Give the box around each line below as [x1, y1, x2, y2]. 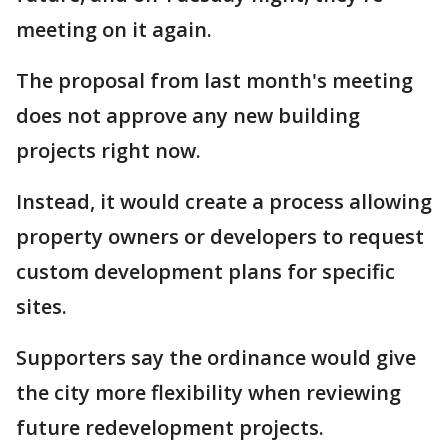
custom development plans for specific [16, 258, 395, 285]
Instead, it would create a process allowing [16, 188, 432, 215]
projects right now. [16, 137, 201, 164]
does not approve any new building [16, 102, 360, 129]
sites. [16, 293, 67, 320]
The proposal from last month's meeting [16, 67, 413, 94]
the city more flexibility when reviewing [16, 379, 401, 406]
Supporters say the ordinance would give [16, 344, 416, 371]
